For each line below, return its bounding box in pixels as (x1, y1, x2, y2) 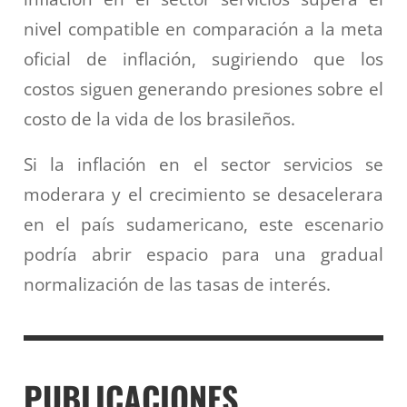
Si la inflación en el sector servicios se (24, 153, 383, 176)
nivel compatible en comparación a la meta (24, 16, 383, 40)
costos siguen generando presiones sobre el (24, 76, 383, 100)
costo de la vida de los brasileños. (24, 106, 295, 130)
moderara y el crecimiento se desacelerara (24, 183, 383, 206)
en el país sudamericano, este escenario (24, 213, 383, 236)
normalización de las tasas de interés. (24, 273, 331, 296)
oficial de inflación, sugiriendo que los (24, 46, 383, 70)
